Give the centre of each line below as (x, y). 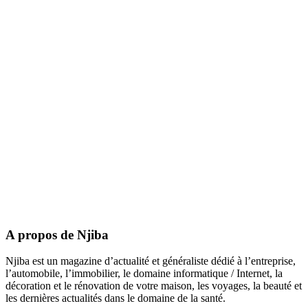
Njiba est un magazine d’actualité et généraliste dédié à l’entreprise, (151, 261)
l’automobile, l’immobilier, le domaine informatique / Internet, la (144, 274)
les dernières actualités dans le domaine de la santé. (115, 298)
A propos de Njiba (57, 234)
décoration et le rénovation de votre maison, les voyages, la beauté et (154, 286)
